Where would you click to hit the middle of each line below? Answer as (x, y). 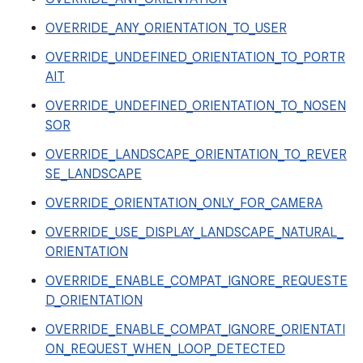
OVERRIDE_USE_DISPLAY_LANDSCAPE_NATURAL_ (194, 233)
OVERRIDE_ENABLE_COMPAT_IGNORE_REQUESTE (196, 282)
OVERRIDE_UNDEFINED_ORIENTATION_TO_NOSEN (196, 107)
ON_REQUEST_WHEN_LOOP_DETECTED (165, 350)
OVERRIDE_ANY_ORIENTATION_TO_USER (166, 29)
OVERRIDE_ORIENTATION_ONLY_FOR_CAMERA (184, 204)
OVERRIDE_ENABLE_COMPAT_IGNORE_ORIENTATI (195, 330)
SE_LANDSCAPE (94, 175)
